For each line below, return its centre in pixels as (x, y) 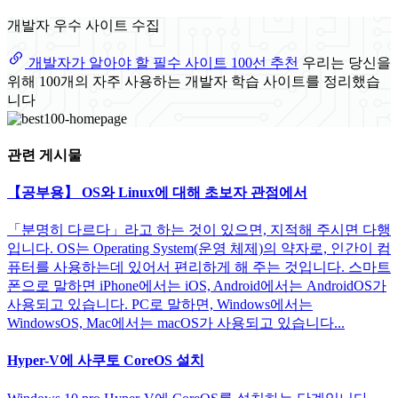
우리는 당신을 (346, 62)
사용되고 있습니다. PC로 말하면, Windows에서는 (160, 305)
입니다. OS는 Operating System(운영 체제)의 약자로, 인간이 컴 (199, 249)
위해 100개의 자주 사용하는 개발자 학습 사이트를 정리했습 (194, 81)
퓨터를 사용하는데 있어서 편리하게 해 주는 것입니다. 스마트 (199, 267)
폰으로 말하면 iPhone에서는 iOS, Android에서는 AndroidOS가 (197, 286)
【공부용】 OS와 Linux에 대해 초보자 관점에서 (157, 192)
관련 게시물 (44, 155)
